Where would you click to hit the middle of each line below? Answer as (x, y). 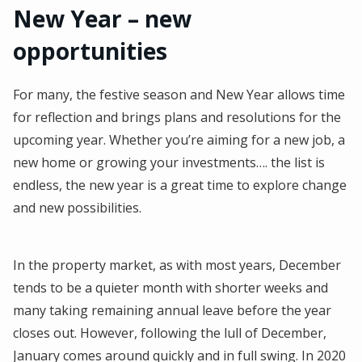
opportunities (90, 51)
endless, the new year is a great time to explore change (180, 185)
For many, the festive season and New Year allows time (179, 94)
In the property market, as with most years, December (177, 265)
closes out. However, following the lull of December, (170, 333)
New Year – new (102, 18)
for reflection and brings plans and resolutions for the (177, 117)
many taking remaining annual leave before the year (172, 310)
